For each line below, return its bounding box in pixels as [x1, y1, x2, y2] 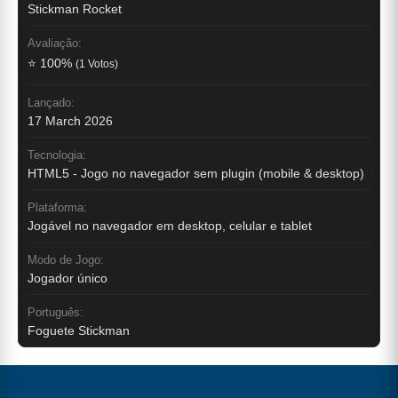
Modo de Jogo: [28, 252, 104, 267]
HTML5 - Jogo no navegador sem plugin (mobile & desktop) [28, 165, 364, 180]
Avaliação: [28, 36, 82, 50]
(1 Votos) [76, 57, 118, 70]
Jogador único [28, 270, 107, 285]
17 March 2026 [28, 113, 113, 128]
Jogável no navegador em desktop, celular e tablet [28, 218, 312, 233]
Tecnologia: [28, 147, 86, 162]
